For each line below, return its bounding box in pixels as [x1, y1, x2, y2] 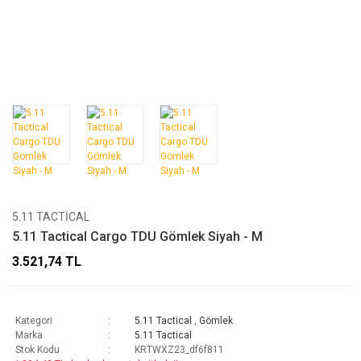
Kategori [15, 314, 52, 326]
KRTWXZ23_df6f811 [134, 343, 224, 355]
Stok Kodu [15, 343, 60, 355]
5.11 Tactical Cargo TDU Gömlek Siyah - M [12, 228, 263, 244]
